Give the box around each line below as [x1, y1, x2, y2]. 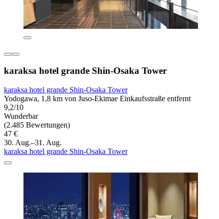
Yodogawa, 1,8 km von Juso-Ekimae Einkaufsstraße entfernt [4, 94, 191, 103]
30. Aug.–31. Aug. [4, 138, 62, 147]
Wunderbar [4, 111, 38, 120]
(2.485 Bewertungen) [4, 120, 70, 129]
